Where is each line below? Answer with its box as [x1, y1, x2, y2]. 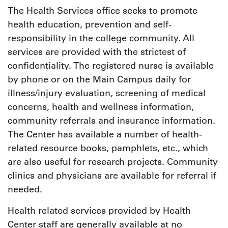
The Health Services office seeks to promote [8, 5, 197, 17]
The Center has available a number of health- [8, 129, 202, 140]
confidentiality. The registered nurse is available [8, 60, 214, 72]
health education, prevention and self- [8, 19, 172, 31]
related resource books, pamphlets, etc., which [8, 142, 208, 154]
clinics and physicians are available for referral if [8, 170, 216, 182]
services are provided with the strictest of [8, 46, 186, 58]
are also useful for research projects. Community [8, 156, 218, 168]
